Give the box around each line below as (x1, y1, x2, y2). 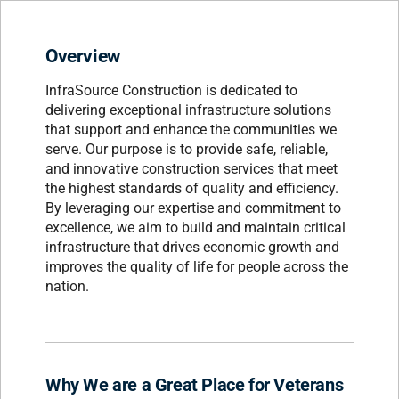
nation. (45, 277, 89, 295)
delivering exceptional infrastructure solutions (45, 101, 331, 118)
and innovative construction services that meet (45, 159, 338, 177)
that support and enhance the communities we (45, 120, 337, 138)
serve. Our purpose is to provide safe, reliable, (45, 140, 328, 158)
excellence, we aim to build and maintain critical (45, 218, 346, 236)
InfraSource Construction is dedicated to (45, 81, 297, 99)
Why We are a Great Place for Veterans (45, 373, 344, 395)
